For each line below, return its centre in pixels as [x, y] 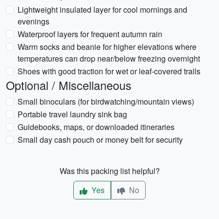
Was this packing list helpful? [109, 171]
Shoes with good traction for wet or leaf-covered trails [109, 71]
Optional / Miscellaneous [69, 85]
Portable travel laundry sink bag [72, 114]
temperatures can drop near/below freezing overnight [109, 58]
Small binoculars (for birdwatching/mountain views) [106, 101]
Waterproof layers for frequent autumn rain [90, 34]
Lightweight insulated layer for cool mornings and [102, 10]
